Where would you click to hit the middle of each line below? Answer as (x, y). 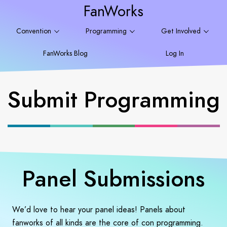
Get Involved (182, 31)
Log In (175, 53)
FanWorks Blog (65, 53)
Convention (34, 31)
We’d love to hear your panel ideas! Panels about (99, 210)
